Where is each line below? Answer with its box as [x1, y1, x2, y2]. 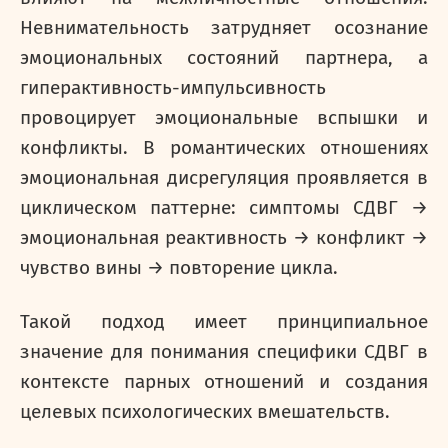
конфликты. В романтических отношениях [20, 137, 428, 159]
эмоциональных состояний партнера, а [20, 47, 428, 69]
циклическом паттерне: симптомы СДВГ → [20, 197, 428, 219]
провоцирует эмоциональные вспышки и [20, 107, 428, 129]
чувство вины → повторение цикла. [20, 257, 338, 279]
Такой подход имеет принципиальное [20, 311, 428, 333]
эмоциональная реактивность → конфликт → [20, 227, 428, 249]
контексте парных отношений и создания [20, 371, 428, 393]
